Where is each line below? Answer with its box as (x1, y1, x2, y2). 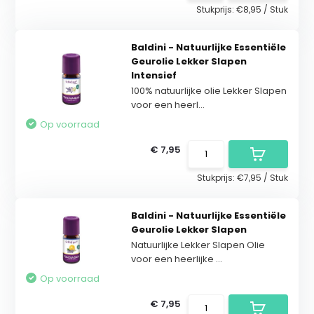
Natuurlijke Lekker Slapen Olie (130, 238, 265, 252)
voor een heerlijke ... (130, 252, 222, 266)
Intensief (130, 69, 177, 82)
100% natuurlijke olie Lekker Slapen (130, 84, 287, 97)
